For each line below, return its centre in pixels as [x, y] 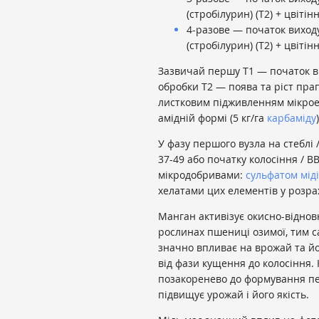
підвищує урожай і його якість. [234, 295]
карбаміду [292, 118]
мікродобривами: [202, 175]
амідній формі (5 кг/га [213, 118]
